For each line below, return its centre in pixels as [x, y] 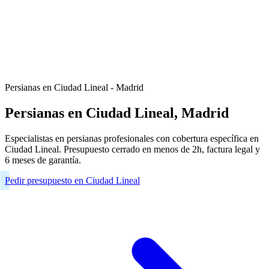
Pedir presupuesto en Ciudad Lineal [72, 180]
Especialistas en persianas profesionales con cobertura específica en [132, 138]
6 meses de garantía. [43, 160]
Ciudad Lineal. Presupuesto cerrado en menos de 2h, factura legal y [132, 149]
